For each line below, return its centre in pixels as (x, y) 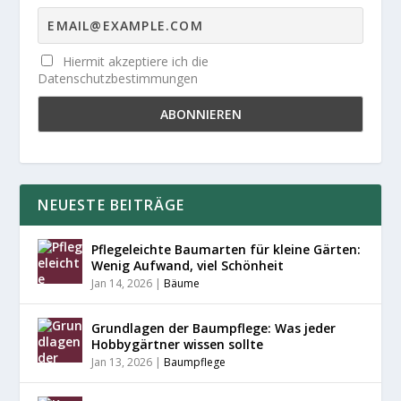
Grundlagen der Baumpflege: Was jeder (214, 328)
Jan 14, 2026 (122, 284)
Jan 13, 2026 (122, 363)
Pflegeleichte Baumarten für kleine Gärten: (226, 250)
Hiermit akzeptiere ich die (134, 62)
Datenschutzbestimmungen (118, 79)
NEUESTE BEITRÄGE (111, 205)
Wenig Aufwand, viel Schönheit (188, 266)
